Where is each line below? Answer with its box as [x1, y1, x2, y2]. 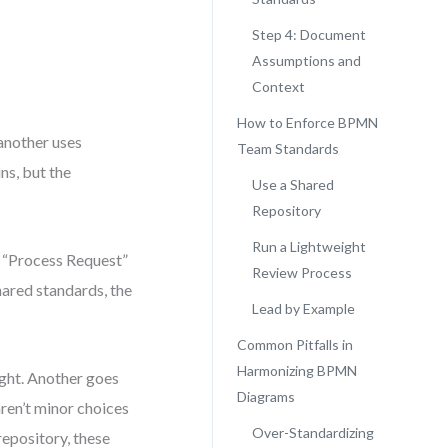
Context [251, 78, 305, 95]
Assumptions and [251, 52, 361, 69]
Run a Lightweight [251, 238, 366, 255]
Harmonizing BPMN [236, 362, 357, 379]
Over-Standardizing [251, 424, 374, 441]
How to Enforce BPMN [236, 114, 378, 131]
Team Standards [236, 140, 339, 157]
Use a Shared [251, 176, 334, 193]
